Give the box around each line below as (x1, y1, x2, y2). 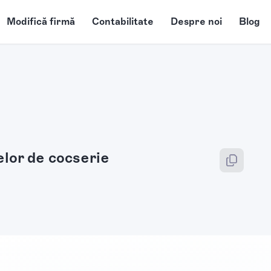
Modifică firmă (6, 16, 75, 27)
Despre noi (170, 16, 222, 27)
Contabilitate (91, 16, 154, 27)
